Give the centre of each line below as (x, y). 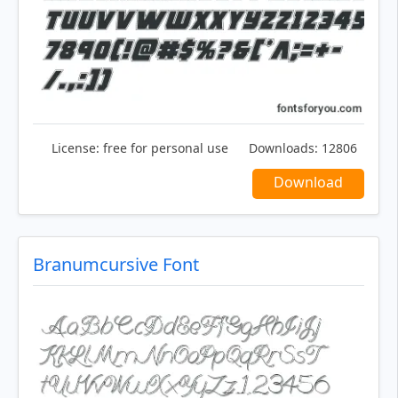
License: (76, 148)
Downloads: (283, 148)
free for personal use (164, 148)
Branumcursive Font (116, 265)
